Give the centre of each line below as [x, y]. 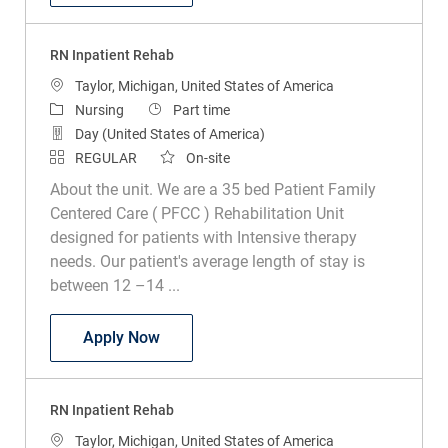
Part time [201, 109]
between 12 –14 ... [114, 285]
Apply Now [121, 337]
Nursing [99, 109]
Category [77, 108]
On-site [207, 157]
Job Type [175, 108]
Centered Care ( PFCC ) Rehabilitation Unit [196, 213]
